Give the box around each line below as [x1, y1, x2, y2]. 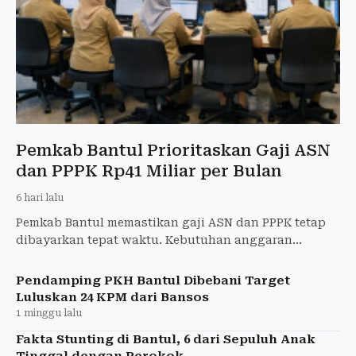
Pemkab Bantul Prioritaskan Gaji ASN [16, 140, 331, 160]
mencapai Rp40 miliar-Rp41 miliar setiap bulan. [16, 250, 294, 264]
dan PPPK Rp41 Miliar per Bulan [16, 161, 282, 180]
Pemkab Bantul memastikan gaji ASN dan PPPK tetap [16, 215, 326, 229]
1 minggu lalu [16, 307, 82, 319]
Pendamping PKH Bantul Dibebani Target [16, 273, 290, 288]
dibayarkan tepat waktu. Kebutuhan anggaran [16, 233, 292, 246]
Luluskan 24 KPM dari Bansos [16, 289, 209, 304]
